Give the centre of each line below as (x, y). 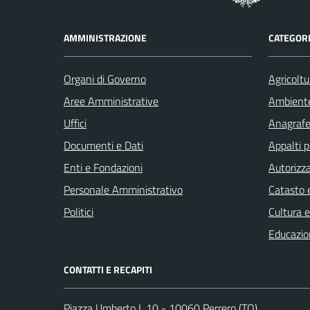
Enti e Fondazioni (103, 167)
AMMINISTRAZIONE (105, 37)
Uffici (75, 123)
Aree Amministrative (111, 101)
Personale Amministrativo (123, 189)
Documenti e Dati (103, 145)
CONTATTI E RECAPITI (108, 269)
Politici (79, 211)
